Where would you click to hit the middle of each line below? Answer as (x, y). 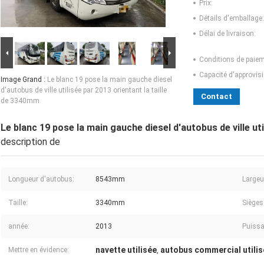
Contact (217, 97)
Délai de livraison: (227, 34)
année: (19, 227)
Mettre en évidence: (39, 250)
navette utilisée (126, 250)
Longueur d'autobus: (41, 179)
